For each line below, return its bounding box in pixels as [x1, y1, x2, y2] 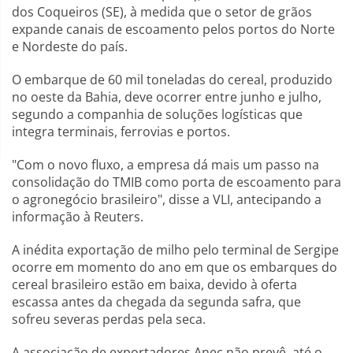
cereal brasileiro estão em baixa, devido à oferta [12, 276, 297, 293]
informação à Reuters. [12, 208, 143, 225]
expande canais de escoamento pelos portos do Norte [12, 20, 335, 38]
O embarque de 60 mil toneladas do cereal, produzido [12, 71, 333, 88]
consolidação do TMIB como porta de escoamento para [12, 173, 341, 191]
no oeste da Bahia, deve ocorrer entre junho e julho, [12, 88, 321, 106]
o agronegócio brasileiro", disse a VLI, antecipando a [12, 191, 321, 208]
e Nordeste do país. [12, 38, 128, 55]
